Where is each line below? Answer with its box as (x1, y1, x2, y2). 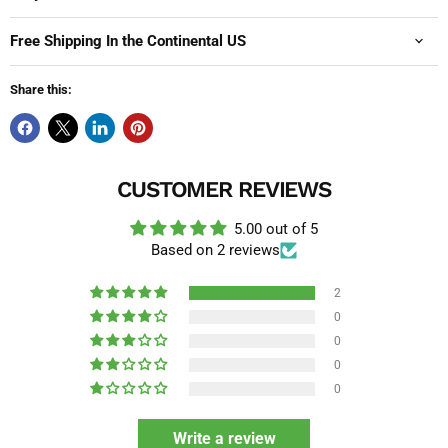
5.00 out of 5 (234, 219, 318, 238)
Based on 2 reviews (151, 240, 280, 259)
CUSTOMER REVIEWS (117, 175, 331, 202)
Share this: (10, 81, 72, 97)
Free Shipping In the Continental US (10, 31, 246, 50)
